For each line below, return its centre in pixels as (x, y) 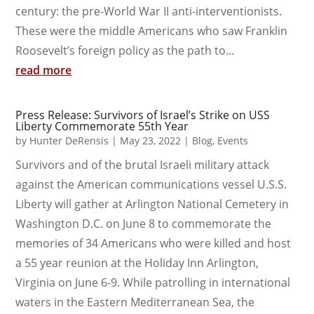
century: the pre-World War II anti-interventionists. (149, 11)
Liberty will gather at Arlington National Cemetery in (152, 204)
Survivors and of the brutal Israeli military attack (143, 164)
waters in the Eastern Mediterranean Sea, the (135, 302)
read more (44, 70)
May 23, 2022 (151, 140)
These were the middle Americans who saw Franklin (152, 30)
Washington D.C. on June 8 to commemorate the (144, 223)
